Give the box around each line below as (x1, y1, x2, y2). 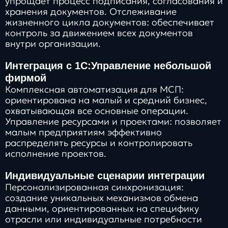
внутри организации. (5, 37, 101, 49)
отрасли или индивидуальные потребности (5, 213, 202, 225)
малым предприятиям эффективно (5, 126, 162, 138)
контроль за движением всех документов (5, 26, 193, 39)
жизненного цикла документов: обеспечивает (5, 16, 214, 28)
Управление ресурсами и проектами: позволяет (5, 115, 221, 127)
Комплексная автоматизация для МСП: (5, 83, 184, 95)
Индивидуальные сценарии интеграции (5, 169, 205, 181)
